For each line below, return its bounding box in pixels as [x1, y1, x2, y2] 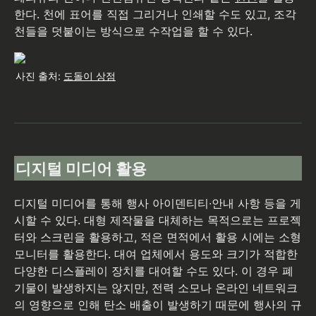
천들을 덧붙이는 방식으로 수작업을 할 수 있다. [14, 23, 253, 38]
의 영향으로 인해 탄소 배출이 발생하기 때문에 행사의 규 [14, 298, 302, 312]
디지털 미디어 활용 [16, 159, 147, 178]
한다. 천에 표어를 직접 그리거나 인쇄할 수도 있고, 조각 [14, 6, 296, 21]
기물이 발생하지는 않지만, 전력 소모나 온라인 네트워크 [14, 281, 298, 296]
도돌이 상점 [63, 69, 116, 82]
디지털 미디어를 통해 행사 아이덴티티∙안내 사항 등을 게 [14, 196, 301, 211]
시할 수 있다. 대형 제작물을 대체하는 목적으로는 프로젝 [14, 213, 301, 228]
